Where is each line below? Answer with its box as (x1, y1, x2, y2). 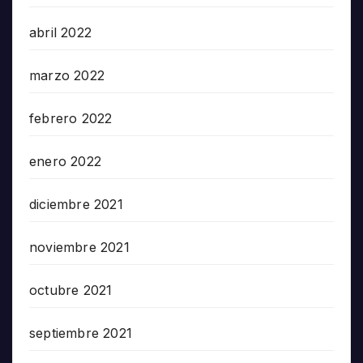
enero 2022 (29, 153, 101, 170)
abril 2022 (29, 24, 92, 41)
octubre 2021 (29, 282, 113, 299)
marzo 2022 (29, 67, 105, 84)
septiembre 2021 (29, 325, 132, 342)
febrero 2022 (29, 110, 113, 127)
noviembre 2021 (29, 239, 130, 256)
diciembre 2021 (29, 196, 123, 213)
